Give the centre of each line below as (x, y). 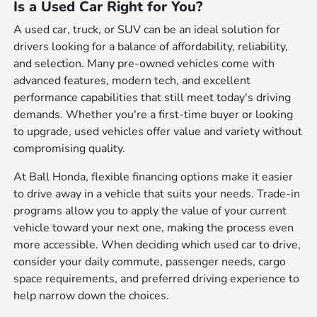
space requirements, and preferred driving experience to (157, 279)
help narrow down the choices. (92, 296)
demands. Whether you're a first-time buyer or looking (154, 115)
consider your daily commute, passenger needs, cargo (150, 262)
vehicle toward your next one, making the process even (154, 228)
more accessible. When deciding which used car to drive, (157, 245)
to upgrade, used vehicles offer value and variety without (158, 132)
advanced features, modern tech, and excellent (132, 81)
